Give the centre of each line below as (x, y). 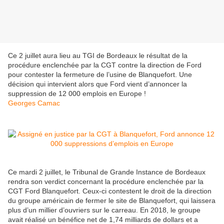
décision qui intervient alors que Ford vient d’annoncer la (97, 84)
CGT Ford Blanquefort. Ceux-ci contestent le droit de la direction (110, 191)
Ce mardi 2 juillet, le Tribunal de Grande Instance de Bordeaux (107, 172)
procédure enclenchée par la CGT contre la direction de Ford (105, 65)
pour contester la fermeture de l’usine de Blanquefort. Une (100, 75)
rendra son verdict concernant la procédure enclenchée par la (106, 182)
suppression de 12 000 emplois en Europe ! (77, 94)
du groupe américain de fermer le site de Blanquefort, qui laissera (112, 201)
